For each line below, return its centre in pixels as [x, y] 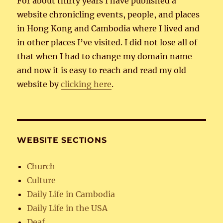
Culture [42, 180]
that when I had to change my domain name [105, 56]
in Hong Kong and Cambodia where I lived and [109, 28]
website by [39, 84]
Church [41, 166]
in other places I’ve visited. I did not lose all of [107, 42]
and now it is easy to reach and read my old [102, 70]
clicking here [86, 84]
